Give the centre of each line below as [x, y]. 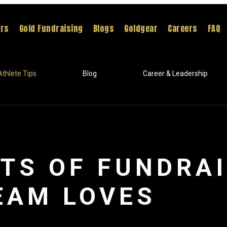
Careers [183, 28]
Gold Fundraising [51, 28]
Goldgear [141, 28]
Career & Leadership [175, 74]
